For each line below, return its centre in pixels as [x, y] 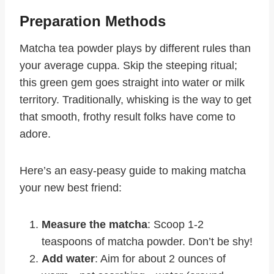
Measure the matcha [94, 225]
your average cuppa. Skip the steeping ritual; [128, 66]
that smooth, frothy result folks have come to [128, 117]
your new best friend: [71, 188]
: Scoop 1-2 [176, 225]
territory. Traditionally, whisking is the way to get [135, 100]
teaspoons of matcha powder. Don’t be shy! [147, 242]
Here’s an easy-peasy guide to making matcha [133, 171]
